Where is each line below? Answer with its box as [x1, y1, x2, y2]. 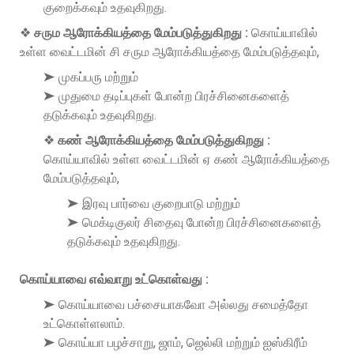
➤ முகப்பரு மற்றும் [43, 69, 138, 85]
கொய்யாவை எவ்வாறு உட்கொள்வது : [20, 271, 209, 287]
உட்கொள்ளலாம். [43, 315, 125, 331]
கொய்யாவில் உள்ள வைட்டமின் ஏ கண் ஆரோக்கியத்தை [43, 151, 330, 167]
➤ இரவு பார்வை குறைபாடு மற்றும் [67, 195, 240, 211]
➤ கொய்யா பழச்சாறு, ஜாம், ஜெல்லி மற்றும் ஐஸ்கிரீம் [43, 334, 307, 350]
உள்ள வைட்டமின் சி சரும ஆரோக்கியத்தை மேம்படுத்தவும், [20, 43, 319, 59]
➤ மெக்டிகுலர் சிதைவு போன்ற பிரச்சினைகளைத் [67, 214, 321, 230]
